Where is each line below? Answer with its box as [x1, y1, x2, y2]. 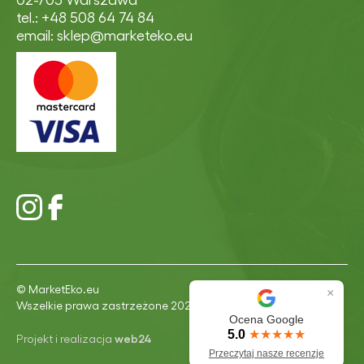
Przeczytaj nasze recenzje [209, 348, 324, 359]
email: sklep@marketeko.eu [16, 26, 193, 43]
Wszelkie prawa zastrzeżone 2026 [16, 298, 198, 312]
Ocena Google [229, 313, 304, 326]
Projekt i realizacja [16, 331, 115, 345]
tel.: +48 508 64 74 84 [16, 8, 154, 25]
